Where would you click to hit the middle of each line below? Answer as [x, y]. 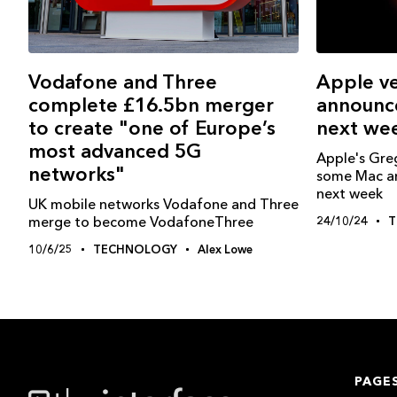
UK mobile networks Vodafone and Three [163, 204]
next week [350, 194]
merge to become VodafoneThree [141, 222]
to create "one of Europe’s [152, 128]
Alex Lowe [225, 249]
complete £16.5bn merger [151, 105]
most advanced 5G [115, 152]
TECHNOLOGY [135, 249]
